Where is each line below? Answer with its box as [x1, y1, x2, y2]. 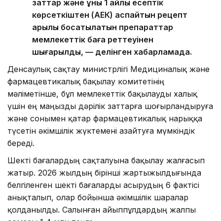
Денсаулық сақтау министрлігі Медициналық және [7, 64, 210, 74]
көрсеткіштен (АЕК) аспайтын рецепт [32, 10, 187, 20]
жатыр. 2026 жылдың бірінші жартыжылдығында [7, 168, 201, 178]
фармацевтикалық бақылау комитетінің [7, 76, 164, 87]
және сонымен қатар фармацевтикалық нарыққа [7, 113, 202, 124]
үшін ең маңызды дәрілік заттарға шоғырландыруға [7, 101, 213, 111]
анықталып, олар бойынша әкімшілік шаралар [7, 192, 188, 203]
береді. [7, 138, 35, 148]
